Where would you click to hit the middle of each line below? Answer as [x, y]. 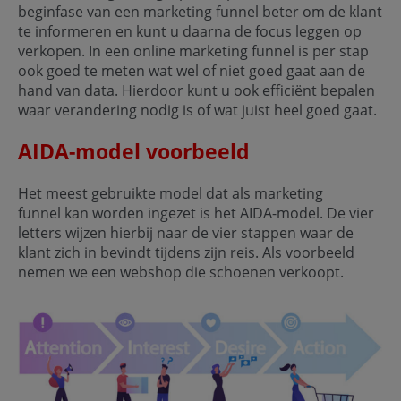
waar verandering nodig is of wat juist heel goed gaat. [199, 110]
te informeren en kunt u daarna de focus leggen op [190, 31]
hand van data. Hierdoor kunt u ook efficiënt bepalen [196, 90]
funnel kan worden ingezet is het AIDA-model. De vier [196, 213]
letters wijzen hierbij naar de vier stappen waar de [186, 232]
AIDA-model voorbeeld [134, 151]
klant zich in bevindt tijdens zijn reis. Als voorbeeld [186, 252]
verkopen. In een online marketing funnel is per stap [193, 51]
